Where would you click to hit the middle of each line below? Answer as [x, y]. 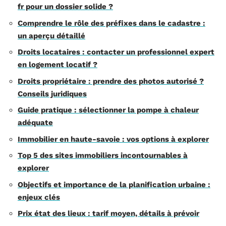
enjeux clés [39, 197]
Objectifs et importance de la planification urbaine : [114, 184]
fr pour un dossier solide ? [65, 7]
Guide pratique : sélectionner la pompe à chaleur [108, 110]
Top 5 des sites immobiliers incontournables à [103, 155]
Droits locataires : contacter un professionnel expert [116, 52]
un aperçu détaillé [51, 36]
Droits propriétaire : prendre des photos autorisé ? [111, 81]
